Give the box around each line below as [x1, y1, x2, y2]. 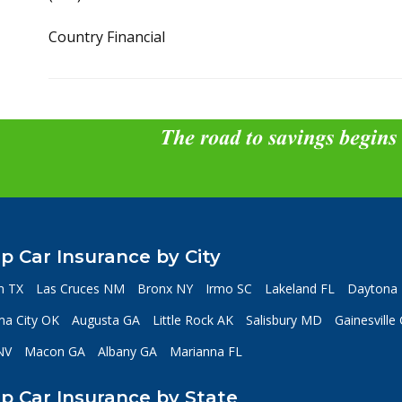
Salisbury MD [245, 311, 322, 328]
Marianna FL [169, 343, 242, 360]
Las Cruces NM [35, 280, 125, 297]
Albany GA [97, 343, 157, 360]
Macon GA [23, 343, 85, 360]
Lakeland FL [264, 280, 335, 297]
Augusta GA [71, 311, 140, 328]
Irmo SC [205, 280, 252, 297]
